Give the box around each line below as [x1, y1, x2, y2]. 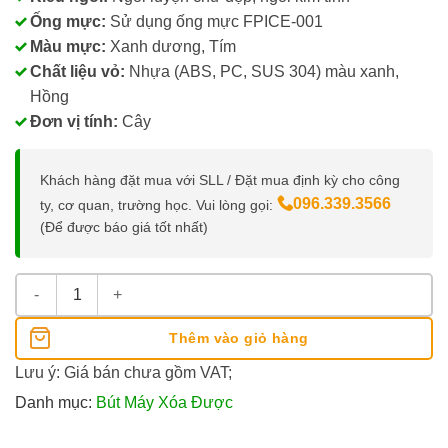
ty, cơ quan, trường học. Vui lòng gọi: [40, 196, 277, 213]
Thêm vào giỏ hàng [169, 329, 309, 346]
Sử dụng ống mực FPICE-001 [106, 12, 323, 30]
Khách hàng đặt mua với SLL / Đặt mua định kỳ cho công [40, 171, 400, 188]
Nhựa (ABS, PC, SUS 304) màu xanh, [125, 62, 399, 80]
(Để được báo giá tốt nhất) [40, 218, 208, 235]
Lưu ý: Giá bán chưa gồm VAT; [15, 363, 232, 381]
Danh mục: [15, 393, 96, 411]
